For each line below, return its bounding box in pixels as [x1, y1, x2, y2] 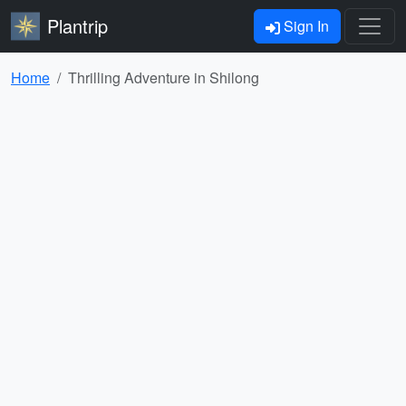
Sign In [280, 15, 329, 36]
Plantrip [47, 13, 108, 39]
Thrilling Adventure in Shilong [68, 67, 259, 88]
